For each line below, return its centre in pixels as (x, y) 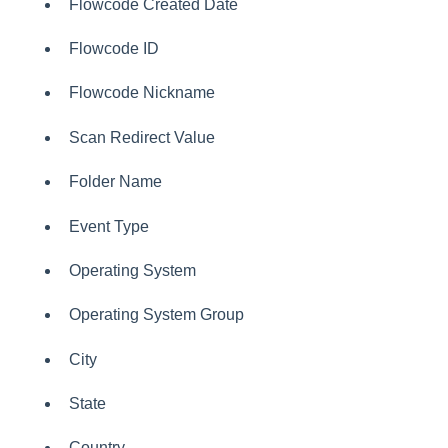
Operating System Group (156, 315)
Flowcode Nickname (141, 93)
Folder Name (115, 182)
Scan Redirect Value (141, 137)
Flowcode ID (113, 48)
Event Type (108, 226)
